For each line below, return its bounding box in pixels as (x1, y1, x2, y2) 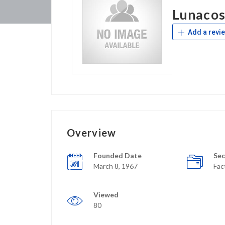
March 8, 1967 (93, 161, 138, 170)
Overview (67, 126, 116, 139)
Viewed (93, 190, 119, 199)
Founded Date (93, 151, 142, 160)
